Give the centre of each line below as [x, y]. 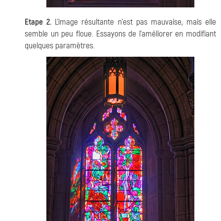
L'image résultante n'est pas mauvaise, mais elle [134, 22]
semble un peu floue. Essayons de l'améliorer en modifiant [120, 34]
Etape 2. [38, 22]
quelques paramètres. [60, 46]
